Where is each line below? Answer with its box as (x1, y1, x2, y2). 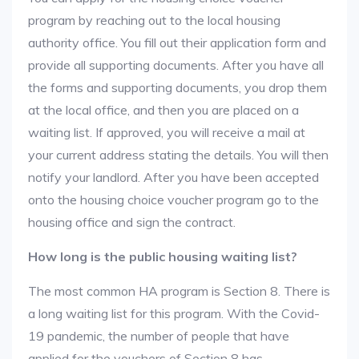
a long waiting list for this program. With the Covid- (28, 305, 320, 321)
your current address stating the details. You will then (28, 147, 329, 163)
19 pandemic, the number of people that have (28, 328, 289, 344)
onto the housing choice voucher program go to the (28, 192, 319, 208)
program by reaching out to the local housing (28, 12, 280, 28)
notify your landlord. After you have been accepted (28, 169, 319, 185)
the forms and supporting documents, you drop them (28, 79, 327, 95)
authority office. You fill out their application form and (28, 34, 326, 50)
